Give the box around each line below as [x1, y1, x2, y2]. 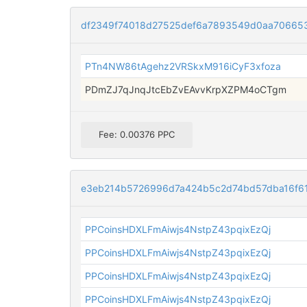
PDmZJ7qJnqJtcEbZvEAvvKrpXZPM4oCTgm [85, 84, 287, 96]
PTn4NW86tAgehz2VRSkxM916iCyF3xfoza [85, 60, 282, 73]
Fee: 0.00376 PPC [99, 129, 175, 140]
